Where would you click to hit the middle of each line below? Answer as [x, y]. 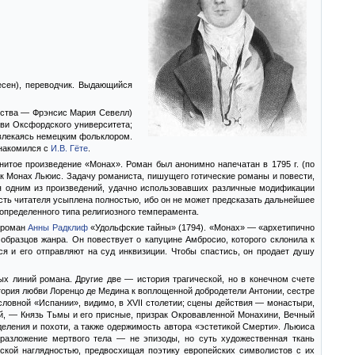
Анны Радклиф [58, 227]
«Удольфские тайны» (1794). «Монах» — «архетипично [201, 227]
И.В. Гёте [69, 148]
